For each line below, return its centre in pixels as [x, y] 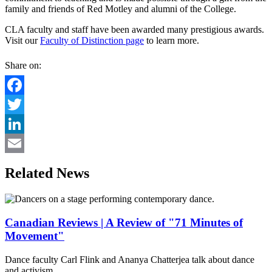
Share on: [23, 66]
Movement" [35, 236]
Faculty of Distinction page [92, 41]
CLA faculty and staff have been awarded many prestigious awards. [134, 30]
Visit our [22, 41]
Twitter [19, 124]
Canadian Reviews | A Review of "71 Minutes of [124, 222]
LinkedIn [22, 143]
